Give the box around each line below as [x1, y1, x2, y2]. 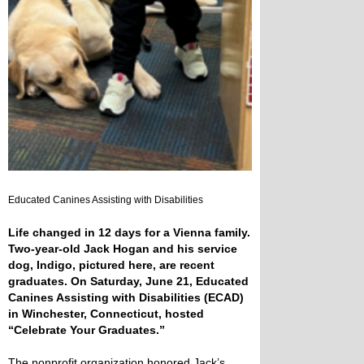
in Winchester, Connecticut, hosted [8, 306, 204, 320]
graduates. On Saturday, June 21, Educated [8, 274, 249, 288]
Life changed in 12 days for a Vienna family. [8, 225, 250, 239]
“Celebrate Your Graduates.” [8, 323, 168, 336]
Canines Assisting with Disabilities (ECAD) [8, 290, 244, 304]
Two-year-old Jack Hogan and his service [8, 241, 237, 255]
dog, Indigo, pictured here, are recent [8, 258, 214, 271]
